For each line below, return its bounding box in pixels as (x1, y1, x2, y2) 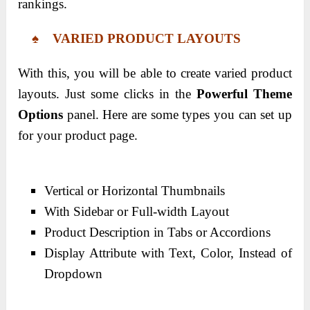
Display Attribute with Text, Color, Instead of (44, 245, 292, 260)
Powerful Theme (196, 86, 292, 101)
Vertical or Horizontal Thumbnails (44, 183, 226, 198)
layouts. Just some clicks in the (18, 86, 197, 101)
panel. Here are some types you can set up (63, 107, 292, 122)
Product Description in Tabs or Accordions (44, 224, 271, 239)
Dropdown (44, 266, 103, 281)
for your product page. (18, 127, 138, 143)
